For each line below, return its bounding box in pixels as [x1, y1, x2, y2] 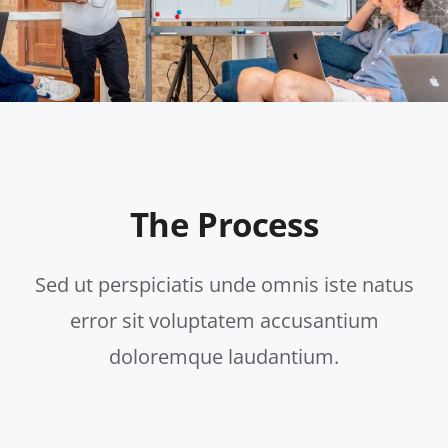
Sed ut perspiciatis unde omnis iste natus [34, 271, 414, 299]
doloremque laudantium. [109, 343, 339, 371]
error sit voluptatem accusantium [69, 307, 379, 335]
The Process [130, 202, 318, 248]
